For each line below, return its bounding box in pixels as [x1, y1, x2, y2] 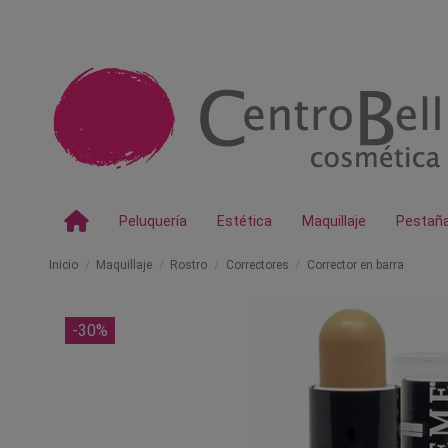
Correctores [225, 258, 289, 272]
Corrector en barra [306, 258, 404, 272]
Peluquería [119, 213, 187, 229]
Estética [217, 213, 272, 229]
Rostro [170, 258, 208, 272]
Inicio [49, 258, 78, 272]
